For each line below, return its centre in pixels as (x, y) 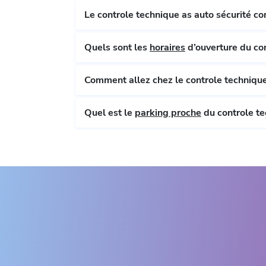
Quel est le (110, 113)
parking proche (168, 113)
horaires (167, 48)
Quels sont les (117, 48)
